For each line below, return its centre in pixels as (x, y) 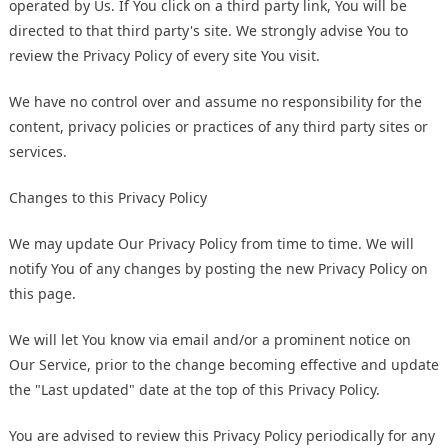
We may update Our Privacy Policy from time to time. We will (211, 244)
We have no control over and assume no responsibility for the (215, 102)
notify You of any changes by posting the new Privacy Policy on (218, 269)
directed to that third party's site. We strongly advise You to (208, 31)
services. (38, 152)
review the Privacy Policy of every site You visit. (164, 56)
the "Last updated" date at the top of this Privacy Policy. (194, 390)
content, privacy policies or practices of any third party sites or (218, 127)
